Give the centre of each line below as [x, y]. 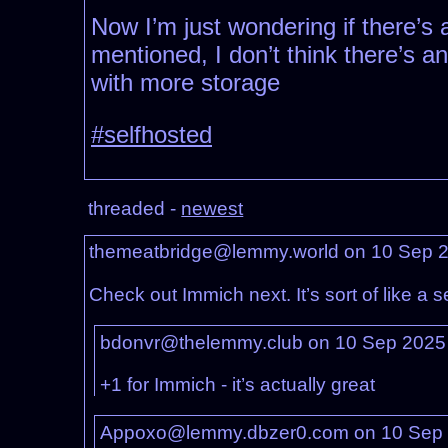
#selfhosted [151, 135]
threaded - [135, 209]
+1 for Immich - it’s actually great [237, 384]
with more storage [185, 83]
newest [212, 209]
